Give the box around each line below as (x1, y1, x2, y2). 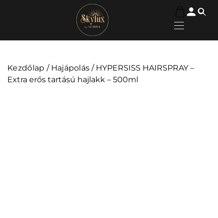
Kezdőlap (7, 63, 45, 73)
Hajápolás (51, 63, 90, 73)
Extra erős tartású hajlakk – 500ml (7, 75, 138, 84)
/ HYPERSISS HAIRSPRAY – (90, 63, 195, 73)
